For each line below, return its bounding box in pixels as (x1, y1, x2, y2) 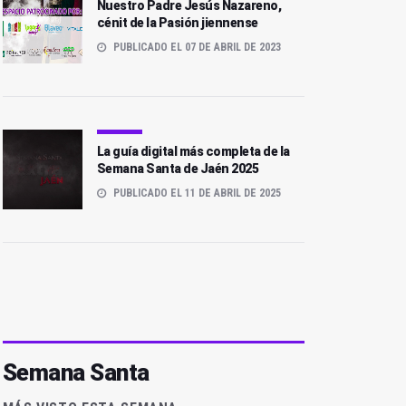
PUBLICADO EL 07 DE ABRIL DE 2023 (110, 41, 281, 54)
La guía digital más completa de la (96, 144, 290, 159)
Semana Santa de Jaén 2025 (96, 161, 259, 177)
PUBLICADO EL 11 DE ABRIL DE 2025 (110, 187, 281, 200)
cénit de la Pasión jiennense (96, 15, 258, 31)
